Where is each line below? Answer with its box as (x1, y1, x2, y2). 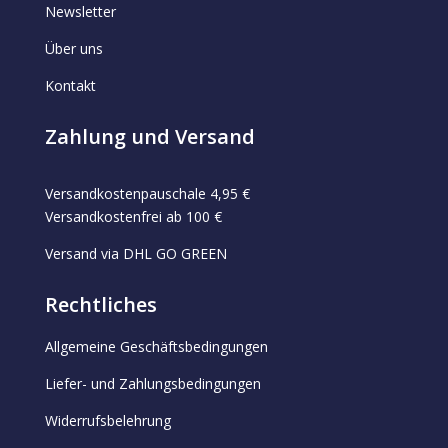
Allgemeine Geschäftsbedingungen (44, 337, 268, 357)
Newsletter (44, 2, 116, 22)
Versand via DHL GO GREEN (44, 244, 227, 264)
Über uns (44, 39, 103, 59)
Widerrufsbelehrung (44, 411, 171, 431)
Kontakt (44, 76, 96, 96)
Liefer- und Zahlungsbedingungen (44, 374, 261, 394)
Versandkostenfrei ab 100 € (44, 207, 222, 227)
